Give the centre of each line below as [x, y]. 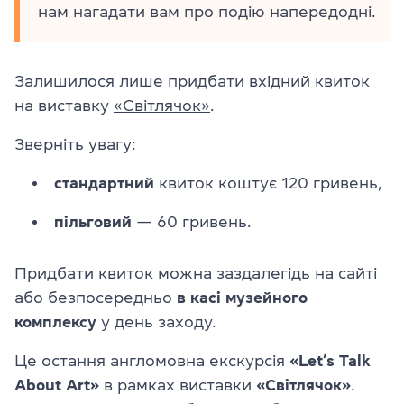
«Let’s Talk [330, 361]
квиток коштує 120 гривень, [268, 184]
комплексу [55, 322]
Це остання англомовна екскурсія [152, 361]
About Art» [57, 386]
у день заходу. [156, 322]
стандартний [104, 184]
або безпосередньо [93, 298]
